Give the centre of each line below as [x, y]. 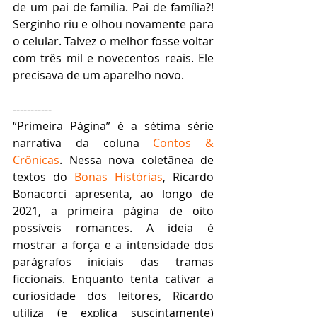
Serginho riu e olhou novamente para [113, 24]
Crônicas [36, 160]
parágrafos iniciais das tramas [113, 262]
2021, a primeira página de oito [113, 211]
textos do [44, 177]
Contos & [183, 143]
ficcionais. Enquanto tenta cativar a [113, 279]
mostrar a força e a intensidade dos [113, 245]
